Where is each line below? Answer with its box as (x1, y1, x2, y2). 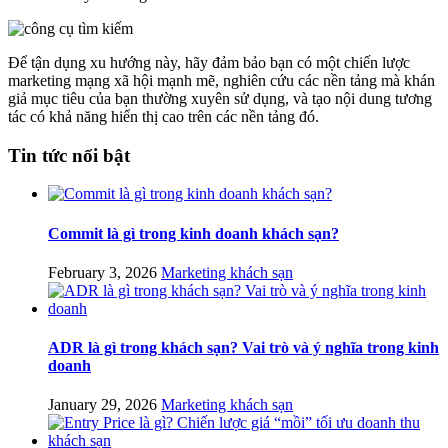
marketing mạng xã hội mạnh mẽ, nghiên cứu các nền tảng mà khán (8, 71, 435, 89)
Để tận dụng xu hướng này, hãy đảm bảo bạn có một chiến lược (8, 53, 410, 71)
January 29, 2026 (48, 396, 157, 414)
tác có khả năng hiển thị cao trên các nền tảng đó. (8, 107, 319, 125)
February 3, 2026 (48, 263, 157, 281)
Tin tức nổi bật (8, 144, 130, 166)
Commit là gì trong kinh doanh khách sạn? (48, 224, 339, 242)
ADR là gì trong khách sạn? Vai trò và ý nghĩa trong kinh (48, 339, 439, 357)
